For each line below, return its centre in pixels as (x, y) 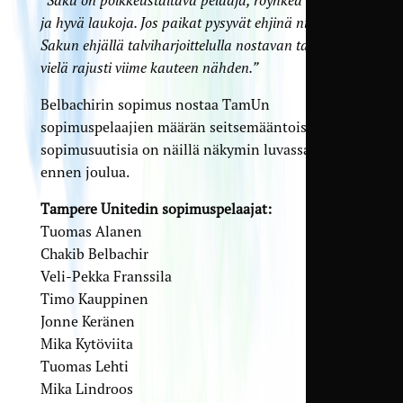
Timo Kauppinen (94, 298)
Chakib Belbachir (94, 253)
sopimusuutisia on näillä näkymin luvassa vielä (192, 149)
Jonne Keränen (87, 321)
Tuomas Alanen (91, 231)
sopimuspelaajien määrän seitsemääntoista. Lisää (199, 126)
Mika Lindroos (86, 388)
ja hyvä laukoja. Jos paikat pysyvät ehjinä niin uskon (200, 22)
